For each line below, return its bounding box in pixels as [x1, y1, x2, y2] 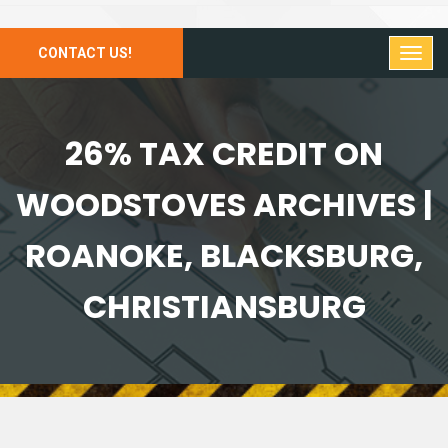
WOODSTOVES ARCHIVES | [16, 182, 432, 227]
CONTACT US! [38, 45, 132, 61]
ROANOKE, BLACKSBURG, [25, 233, 423, 278]
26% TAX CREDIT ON [65, 131, 383, 176]
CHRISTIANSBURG [82, 284, 366, 329]
